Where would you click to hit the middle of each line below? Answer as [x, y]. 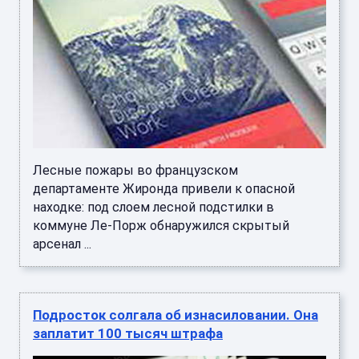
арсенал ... [62, 244]
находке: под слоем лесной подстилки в [153, 207]
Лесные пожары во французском [135, 170]
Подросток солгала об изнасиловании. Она [175, 315]
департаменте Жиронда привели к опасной [164, 188]
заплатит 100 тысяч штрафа [128, 333]
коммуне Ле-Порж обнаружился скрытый [161, 225]
